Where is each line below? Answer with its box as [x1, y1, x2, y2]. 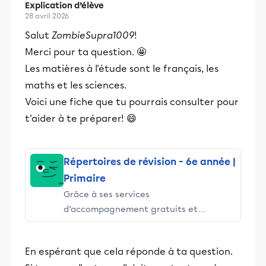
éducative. [64, 248, 107, 259]
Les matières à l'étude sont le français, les [25, 63, 218, 74]
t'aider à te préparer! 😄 [25, 113, 137, 124]
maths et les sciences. [25, 80, 126, 91]
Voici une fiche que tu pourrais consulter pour [25, 96, 239, 107]
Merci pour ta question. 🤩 [25, 46, 146, 58]
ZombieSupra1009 [49, 30, 134, 41]
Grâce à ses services [64, 189, 150, 199]
